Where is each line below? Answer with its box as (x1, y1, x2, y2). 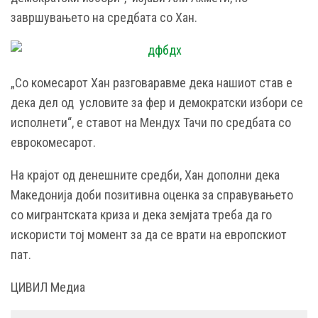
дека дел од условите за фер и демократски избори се (11, 94, 303, 110)
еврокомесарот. (11, 134, 96, 150)
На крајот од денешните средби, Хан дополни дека (11, 167, 280, 182)
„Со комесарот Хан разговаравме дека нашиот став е (11, 75, 292, 90)
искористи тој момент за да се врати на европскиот (11, 226, 287, 242)
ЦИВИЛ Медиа (11, 279, 85, 295)
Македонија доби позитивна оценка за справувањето (11, 187, 293, 202)
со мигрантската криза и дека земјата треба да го (11, 207, 272, 222)
